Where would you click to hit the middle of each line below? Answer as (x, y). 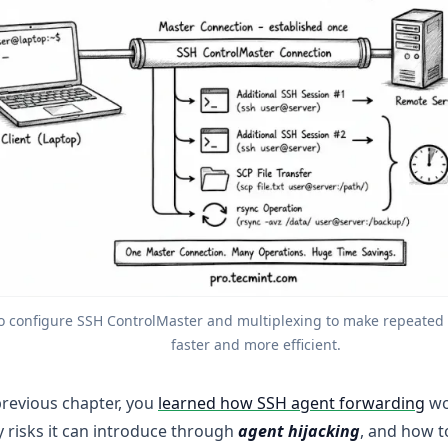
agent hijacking (299, 431)
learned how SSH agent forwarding (291, 403)
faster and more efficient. (256, 344)
